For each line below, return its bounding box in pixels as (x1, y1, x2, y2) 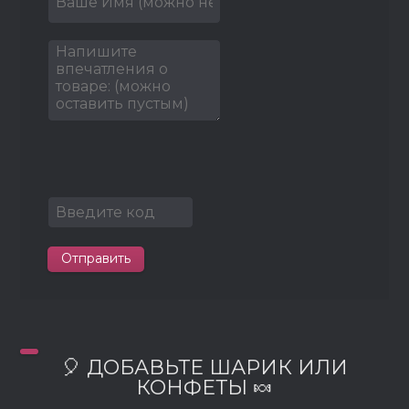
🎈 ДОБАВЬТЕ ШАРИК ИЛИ (61, 355, 348, 380)
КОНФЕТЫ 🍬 (136, 375, 273, 400)
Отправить (61, 250, 131, 267)
